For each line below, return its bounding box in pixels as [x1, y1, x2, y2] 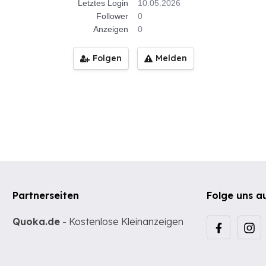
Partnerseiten [12, 189, 80, 201]
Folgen [93, 53, 122, 64]
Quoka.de [12, 216, 61, 227]
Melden [156, 53, 187, 64]
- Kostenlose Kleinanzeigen [60, 216, 184, 227]
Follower [96, 11, 128, 21]
